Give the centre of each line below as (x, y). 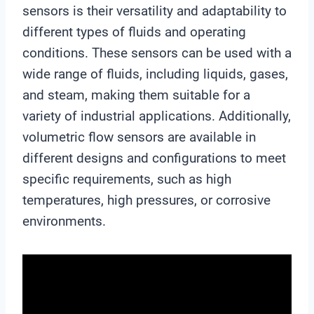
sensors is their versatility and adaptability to (155, 11)
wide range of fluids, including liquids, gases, (155, 74)
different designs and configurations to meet (154, 158)
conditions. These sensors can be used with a (157, 53)
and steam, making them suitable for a (136, 95)
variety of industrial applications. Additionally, (157, 116)
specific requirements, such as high (127, 179)
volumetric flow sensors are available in (139, 137)
